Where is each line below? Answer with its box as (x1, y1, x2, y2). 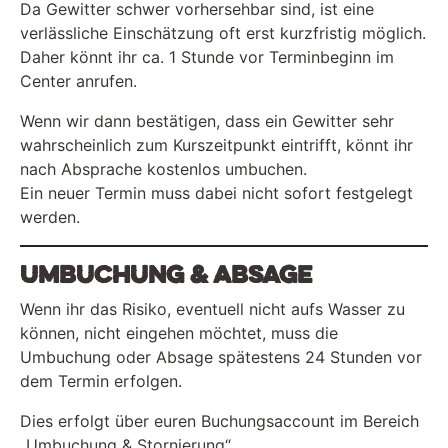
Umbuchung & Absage (20, 264, 312, 287)
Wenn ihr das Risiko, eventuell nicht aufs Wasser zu (20, 298, 405, 319)
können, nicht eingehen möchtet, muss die (20, 322, 338, 343)
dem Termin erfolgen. (20, 370, 182, 391)
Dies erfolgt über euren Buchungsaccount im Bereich (20, 410, 419, 431)
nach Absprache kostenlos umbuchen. (20, 158, 307, 179)
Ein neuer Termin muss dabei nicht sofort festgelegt (20, 182, 413, 203)
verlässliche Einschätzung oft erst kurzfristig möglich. (20, 22, 426, 43)
